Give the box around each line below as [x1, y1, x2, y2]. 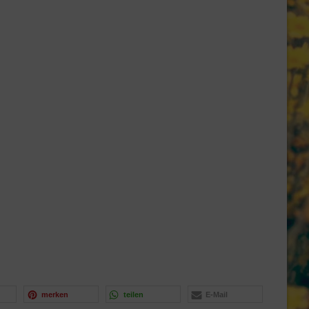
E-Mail [206, 290, 228, 299]
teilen [123, 290, 143, 299]
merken [41, 290, 68, 299]
